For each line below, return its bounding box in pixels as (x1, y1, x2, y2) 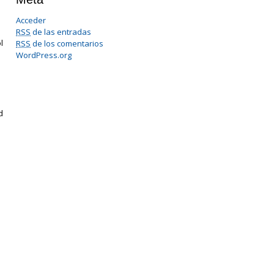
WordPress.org (16, 50, 72, 61)
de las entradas (31, 26, 91, 37)
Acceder (16, 15, 46, 26)
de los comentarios (31, 38, 103, 49)
